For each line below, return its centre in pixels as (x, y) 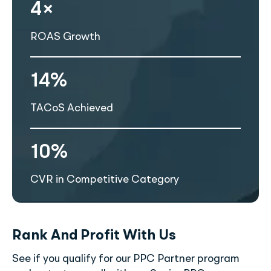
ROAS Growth (65, 37)
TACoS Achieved (72, 109)
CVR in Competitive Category (105, 180)
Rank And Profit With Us (94, 236)
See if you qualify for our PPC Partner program (126, 259)
